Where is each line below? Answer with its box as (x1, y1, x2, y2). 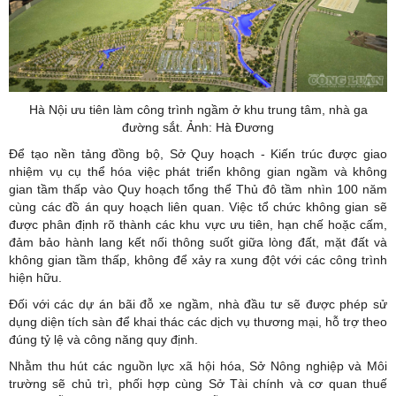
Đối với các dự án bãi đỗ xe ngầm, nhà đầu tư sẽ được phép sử (9, 296, 387, 311)
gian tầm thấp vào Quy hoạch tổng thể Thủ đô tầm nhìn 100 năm (9, 181, 387, 196)
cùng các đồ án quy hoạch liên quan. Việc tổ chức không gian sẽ (9, 199, 387, 214)
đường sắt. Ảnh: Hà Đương (122, 119, 274, 134)
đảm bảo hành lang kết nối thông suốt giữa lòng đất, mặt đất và (9, 234, 387, 249)
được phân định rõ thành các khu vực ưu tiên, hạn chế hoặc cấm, (9, 217, 387, 232)
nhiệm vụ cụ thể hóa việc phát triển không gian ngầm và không (9, 164, 387, 179)
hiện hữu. (9, 270, 62, 285)
